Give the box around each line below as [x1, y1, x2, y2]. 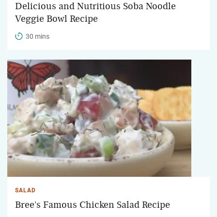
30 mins [26, 32, 49, 40]
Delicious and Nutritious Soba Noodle [15, 1, 176, 11]
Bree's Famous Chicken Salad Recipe [15, 200, 170, 210]
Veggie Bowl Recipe [15, 14, 98, 24]
